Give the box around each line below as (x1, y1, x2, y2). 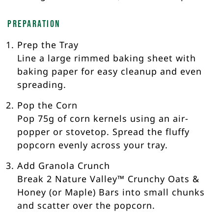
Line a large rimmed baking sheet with (17, 52, 196, 64)
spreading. (17, 78, 66, 90)
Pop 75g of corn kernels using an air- (17, 112, 189, 124)
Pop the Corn (17, 99, 78, 111)
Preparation (7, 18, 61, 30)
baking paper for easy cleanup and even (17, 65, 202, 77)
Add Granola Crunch (17, 159, 110, 171)
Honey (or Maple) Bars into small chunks (17, 186, 205, 198)
